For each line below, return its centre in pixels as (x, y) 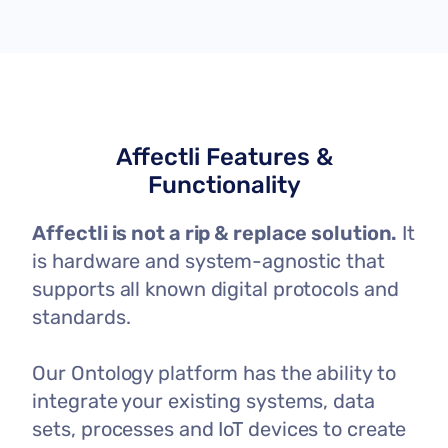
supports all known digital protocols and (215, 288)
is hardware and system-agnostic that (208, 260)
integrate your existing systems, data (203, 400)
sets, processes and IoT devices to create (219, 428)
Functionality (224, 184)
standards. (81, 316)
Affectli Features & (224, 156)
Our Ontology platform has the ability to (214, 372)
